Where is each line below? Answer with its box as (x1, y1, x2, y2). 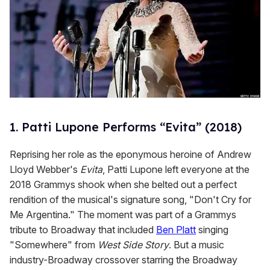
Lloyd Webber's (10, 163, 80, 175)
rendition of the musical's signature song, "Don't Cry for (10, 193, 251, 206)
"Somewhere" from (10, 238, 98, 251)
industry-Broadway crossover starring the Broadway (10, 253, 237, 266)
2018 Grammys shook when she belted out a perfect (10, 178, 237, 190)
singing (196, 223, 228, 236)
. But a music (169, 238, 224, 251)
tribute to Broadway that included (10, 223, 156, 236)
